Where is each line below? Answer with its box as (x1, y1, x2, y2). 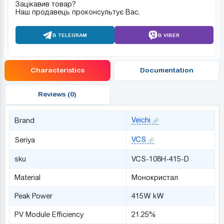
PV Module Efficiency (14, 210, 83, 218)
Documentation (139, 66, 193, 74)
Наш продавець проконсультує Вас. (15, 7, 140, 16)
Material (14, 173, 40, 181)
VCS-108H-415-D (131, 154, 189, 163)
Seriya (14, 135, 35, 144)
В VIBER (158, 31, 180, 38)
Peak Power (14, 191, 52, 200)
